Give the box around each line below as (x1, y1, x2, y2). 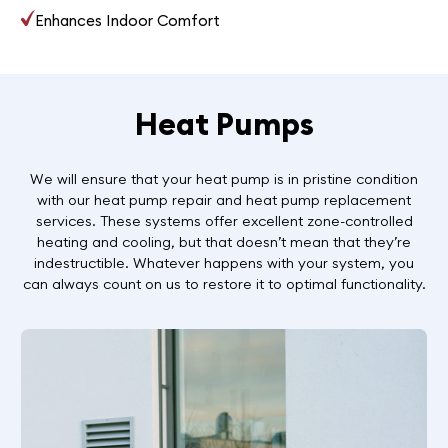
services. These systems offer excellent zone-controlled (35, 211, 413, 230)
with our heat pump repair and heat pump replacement (37, 190, 411, 209)
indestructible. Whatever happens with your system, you (34, 253, 414, 272)
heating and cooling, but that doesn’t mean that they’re (37, 232, 411, 251)
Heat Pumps (134, 104, 314, 144)
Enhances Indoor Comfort (35, 11, 221, 31)
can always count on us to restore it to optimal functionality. (22, 274, 426, 293)
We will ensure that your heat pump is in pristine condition (30, 169, 418, 188)
